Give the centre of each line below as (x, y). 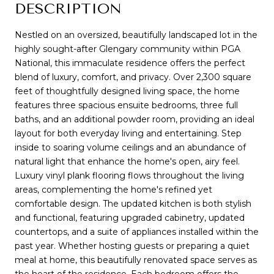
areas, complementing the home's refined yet (113, 189)
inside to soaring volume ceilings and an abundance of (130, 147)
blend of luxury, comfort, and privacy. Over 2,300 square (133, 77)
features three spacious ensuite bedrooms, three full (126, 105)
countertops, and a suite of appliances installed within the (137, 231)
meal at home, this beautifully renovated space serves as (136, 260)
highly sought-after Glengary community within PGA (128, 49)
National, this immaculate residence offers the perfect (130, 63)
